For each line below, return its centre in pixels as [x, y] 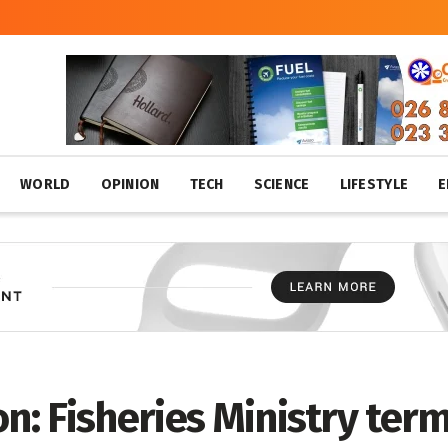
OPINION [130, 184]
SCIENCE [281, 184]
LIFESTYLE [374, 184]
